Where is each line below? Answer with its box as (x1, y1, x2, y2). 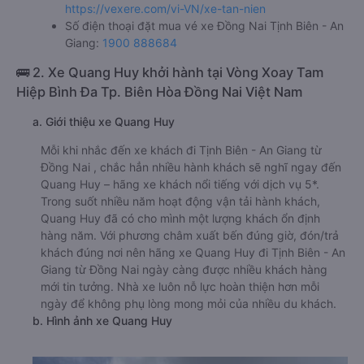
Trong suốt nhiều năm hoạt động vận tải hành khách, (41, 194, 320, 209)
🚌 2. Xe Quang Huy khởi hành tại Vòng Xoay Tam (16, 64, 323, 81)
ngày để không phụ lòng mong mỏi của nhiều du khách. (41, 297, 336, 311)
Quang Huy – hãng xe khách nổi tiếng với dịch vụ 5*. (41, 177, 319, 192)
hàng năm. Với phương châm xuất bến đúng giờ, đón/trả (41, 228, 339, 243)
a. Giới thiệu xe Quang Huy (32, 115, 175, 129)
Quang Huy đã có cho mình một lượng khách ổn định (41, 211, 320, 226)
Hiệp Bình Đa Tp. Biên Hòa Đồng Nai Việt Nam (16, 84, 302, 101)
